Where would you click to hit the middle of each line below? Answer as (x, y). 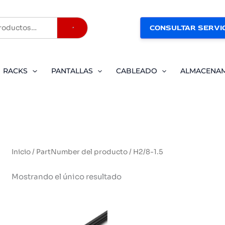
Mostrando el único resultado (67, 176)
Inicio (21, 152)
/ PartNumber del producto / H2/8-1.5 (97, 152)
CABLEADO (136, 71)
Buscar (91, 33)
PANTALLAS (72, 71)
